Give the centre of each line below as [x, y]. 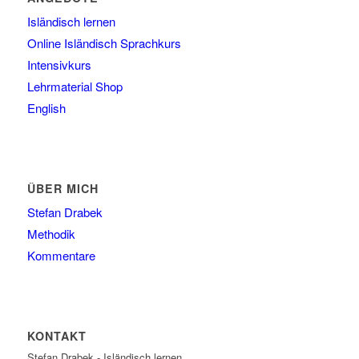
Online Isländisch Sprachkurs [104, 43]
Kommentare [61, 256]
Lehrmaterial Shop [75, 87]
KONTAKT [56, 336]
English [46, 108]
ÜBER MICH [63, 189]
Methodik [51, 234]
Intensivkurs [59, 65]
